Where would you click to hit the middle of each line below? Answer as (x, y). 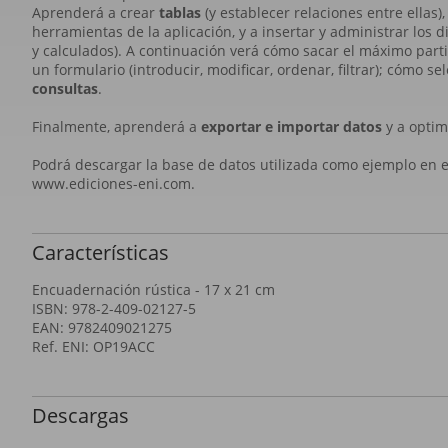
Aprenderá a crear (95, 12)
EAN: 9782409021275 (102, 327)
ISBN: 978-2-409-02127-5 (114, 308)
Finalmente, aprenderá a (116, 126)
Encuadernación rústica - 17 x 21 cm (153, 289)
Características (100, 252)
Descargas (80, 415)
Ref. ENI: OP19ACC (93, 346)
